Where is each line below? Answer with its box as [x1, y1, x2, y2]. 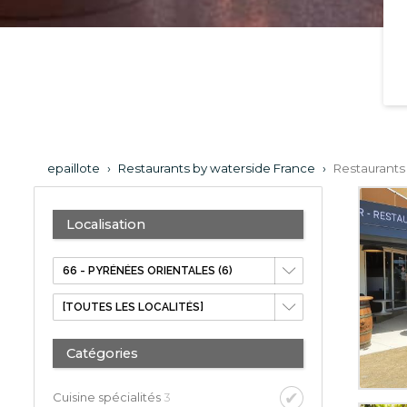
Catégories [66, 345, 138, 362]
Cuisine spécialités [53, 390, 164, 405]
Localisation [66, 216, 145, 233]
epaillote [47, 161, 100, 176]
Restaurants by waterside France [118, 161, 315, 176]
